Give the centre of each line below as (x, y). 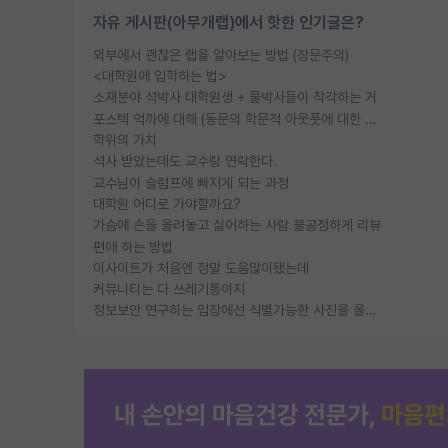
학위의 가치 (125, 139)
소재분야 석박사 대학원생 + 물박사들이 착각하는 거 (235, 97)
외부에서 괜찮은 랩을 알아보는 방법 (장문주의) (221, 54)
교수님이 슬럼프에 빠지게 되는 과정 (191, 182)
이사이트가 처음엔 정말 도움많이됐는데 (201, 267)
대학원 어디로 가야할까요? (167, 203)
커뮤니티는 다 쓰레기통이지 (169, 289)
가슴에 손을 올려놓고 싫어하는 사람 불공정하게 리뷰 (237, 225)
